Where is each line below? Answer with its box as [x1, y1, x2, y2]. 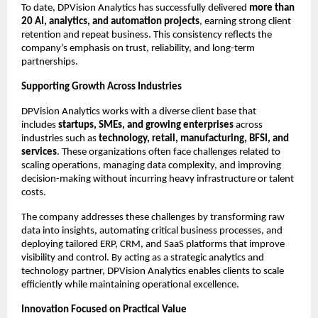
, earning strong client [199, 16, 291, 28]
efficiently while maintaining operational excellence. [21, 280, 239, 291]
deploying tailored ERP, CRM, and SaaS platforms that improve [21, 239, 285, 251]
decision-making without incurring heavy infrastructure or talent [21, 174, 294, 185]
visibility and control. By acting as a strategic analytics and [21, 253, 264, 264]
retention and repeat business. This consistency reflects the [21, 30, 272, 41]
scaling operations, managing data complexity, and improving [21, 160, 281, 172]
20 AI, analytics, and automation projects [21, 16, 199, 28]
